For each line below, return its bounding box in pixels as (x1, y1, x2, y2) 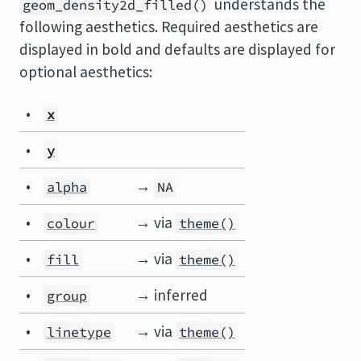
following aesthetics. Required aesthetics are (19, 17, 318, 36)
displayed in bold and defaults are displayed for (19, 39, 335, 59)
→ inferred (135, 285, 208, 305)
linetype (47, 323, 111, 341)
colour (47, 214, 95, 232)
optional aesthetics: (19, 62, 152, 81)
